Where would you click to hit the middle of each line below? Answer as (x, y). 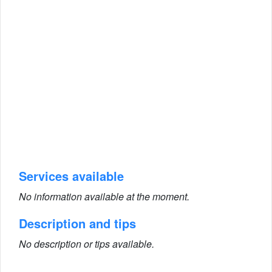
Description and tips (77, 223)
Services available (71, 176)
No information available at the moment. (104, 196)
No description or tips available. (87, 244)
